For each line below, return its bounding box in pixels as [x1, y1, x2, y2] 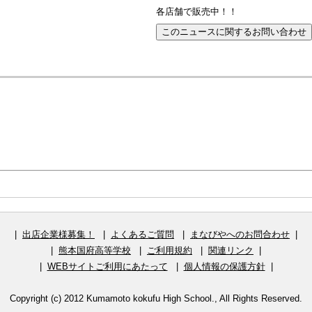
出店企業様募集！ [22, 228, 95, 240]
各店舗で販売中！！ [156, 6, 237, 17]
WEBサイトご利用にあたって [47, 260, 168, 272]
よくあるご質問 [111, 228, 174, 240]
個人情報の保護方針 [183, 260, 265, 272]
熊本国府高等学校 [58, 244, 131, 256]
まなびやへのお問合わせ [190, 228, 290, 240]
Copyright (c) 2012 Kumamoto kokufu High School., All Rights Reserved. [10, 292, 302, 304]
